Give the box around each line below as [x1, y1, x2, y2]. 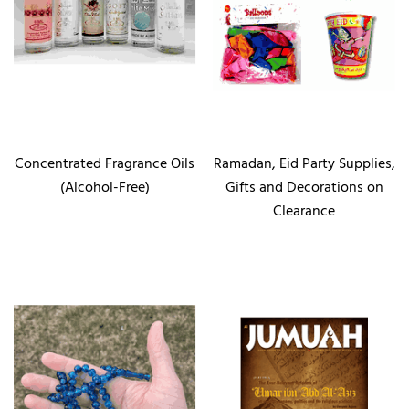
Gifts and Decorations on [225, 175, 383, 200]
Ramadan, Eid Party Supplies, [213, 152, 395, 176]
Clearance [273, 199, 336, 224]
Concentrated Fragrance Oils [15, 152, 195, 176]
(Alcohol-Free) [59, 175, 150, 200]
